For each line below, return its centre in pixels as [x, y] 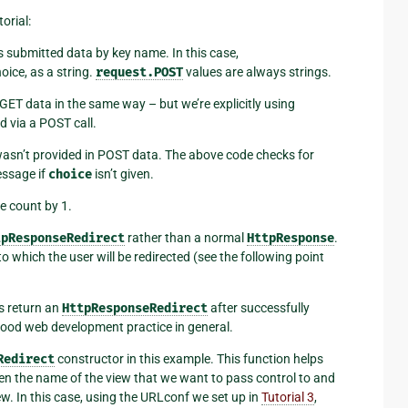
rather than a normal [186, 237]
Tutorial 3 [288, 397]
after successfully [259, 307]
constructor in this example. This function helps [189, 358]
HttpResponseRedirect [135, 308]
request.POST [139, 72]
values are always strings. [257, 71]
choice [70, 174]
